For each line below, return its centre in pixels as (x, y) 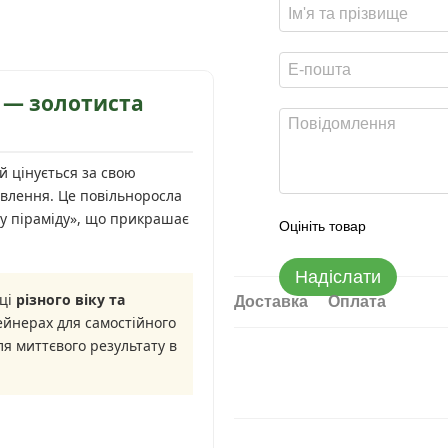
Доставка (271, 301)
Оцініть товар (322, 226)
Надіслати (338, 277)
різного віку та (70, 299)
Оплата (357, 301)
